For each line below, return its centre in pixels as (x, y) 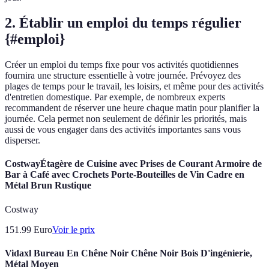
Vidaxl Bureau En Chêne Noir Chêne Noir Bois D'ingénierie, (128, 253)
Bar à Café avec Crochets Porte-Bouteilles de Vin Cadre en (125, 175)
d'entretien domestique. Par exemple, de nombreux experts (115, 97)
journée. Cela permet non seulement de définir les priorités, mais (126, 119)
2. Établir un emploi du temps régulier (123, 23)
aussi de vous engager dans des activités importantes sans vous (123, 130)
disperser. (23, 141)
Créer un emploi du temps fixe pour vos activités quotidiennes (122, 65)
